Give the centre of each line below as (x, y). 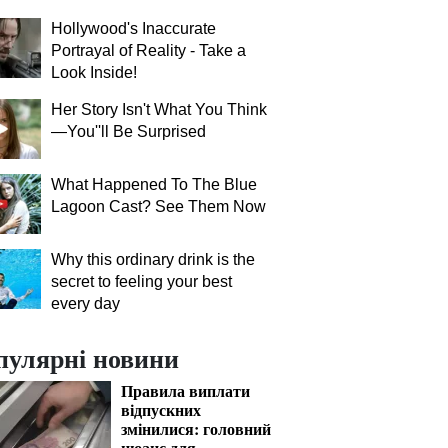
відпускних (161, 409)
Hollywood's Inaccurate (133, 28)
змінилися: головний (196, 428)
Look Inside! (94, 72)
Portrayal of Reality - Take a (148, 50)
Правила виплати (185, 390)
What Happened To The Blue (154, 184)
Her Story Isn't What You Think (159, 109)
